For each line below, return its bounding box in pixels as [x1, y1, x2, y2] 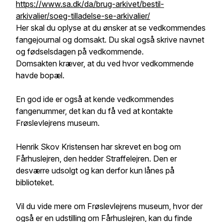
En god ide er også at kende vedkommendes [16, 94, 174, 104]
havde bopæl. [16, 70, 64, 80]
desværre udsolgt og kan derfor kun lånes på [16, 166, 174, 175]
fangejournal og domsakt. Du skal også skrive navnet [16, 35, 204, 45]
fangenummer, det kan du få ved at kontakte [16, 106, 173, 116]
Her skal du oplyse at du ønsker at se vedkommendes [16, 23, 206, 33]
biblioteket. [16, 177, 54, 187]
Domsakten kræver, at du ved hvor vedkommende [16, 58, 194, 68]
